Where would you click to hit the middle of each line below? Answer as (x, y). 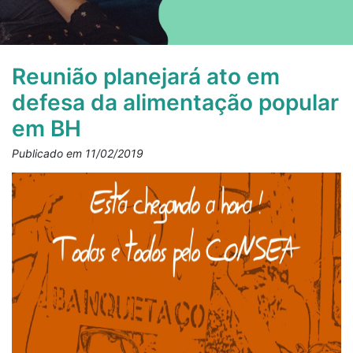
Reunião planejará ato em (146, 76)
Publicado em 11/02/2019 (78, 153)
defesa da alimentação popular (175, 102)
